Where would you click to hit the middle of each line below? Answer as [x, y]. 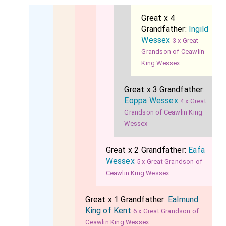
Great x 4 [158, 18]
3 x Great [185, 41]
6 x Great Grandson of [166, 211]
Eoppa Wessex [151, 101]
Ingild [199, 29]
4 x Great [193, 101]
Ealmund [183, 200]
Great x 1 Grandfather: [127, 200]
